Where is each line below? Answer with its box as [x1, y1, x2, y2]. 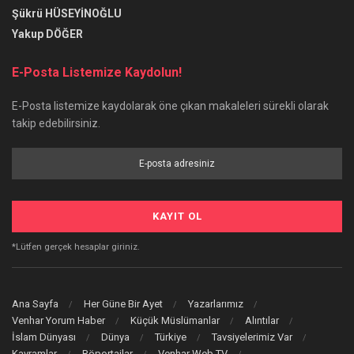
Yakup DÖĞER [12, 28, 83, 41]
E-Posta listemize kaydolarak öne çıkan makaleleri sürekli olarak [12, 100, 329, 113]
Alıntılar [245, 314, 279, 326]
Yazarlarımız [188, 297, 243, 310]
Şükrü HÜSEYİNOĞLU [12, 7, 122, 21]
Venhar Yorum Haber [12, 314, 105, 326]
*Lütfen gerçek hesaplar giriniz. [12, 242, 140, 253]
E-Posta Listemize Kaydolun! [12, 65, 182, 81]
